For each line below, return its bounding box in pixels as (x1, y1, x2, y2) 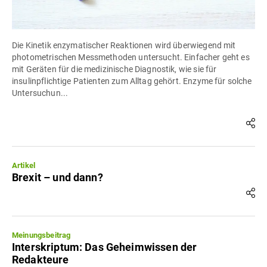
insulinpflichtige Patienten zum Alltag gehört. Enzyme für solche (12, 76, 252, 86)
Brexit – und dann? (12, 171, 103, 184)
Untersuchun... (12, 88, 69, 98)
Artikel (12, 161, 36, 170)
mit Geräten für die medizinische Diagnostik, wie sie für (12, 64, 217, 74)
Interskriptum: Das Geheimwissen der (12, 241, 197, 254)
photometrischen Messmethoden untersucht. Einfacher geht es (12, 52, 250, 63)
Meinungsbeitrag (12, 231, 71, 240)
